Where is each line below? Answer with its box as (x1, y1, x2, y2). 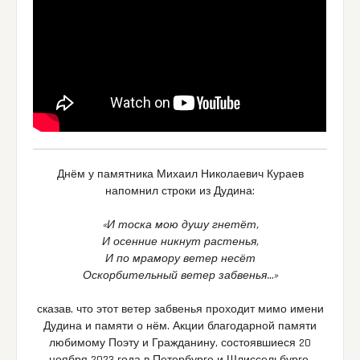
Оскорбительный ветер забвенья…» (82, 268, 278, 283)
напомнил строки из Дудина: (105, 183, 255, 198)
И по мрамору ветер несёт (104, 251, 256, 266)
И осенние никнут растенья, (101, 234, 259, 249)
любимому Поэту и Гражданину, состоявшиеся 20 (49, 335, 311, 350)
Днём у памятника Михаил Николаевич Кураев (56, 166, 304, 182)
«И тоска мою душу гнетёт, (101, 217, 259, 232)
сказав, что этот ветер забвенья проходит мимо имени (36, 301, 324, 317)
